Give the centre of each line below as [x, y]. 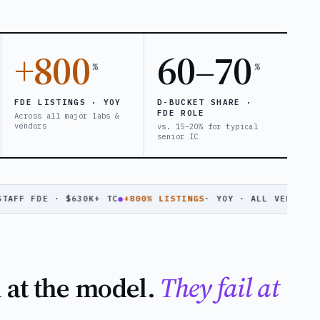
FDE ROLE [181, 112]
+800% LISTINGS [133, 198]
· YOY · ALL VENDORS [229, 198]
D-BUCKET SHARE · [205, 102]
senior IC [178, 136]
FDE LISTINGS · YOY [68, 102]
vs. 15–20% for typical [208, 126]
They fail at [220, 287]
